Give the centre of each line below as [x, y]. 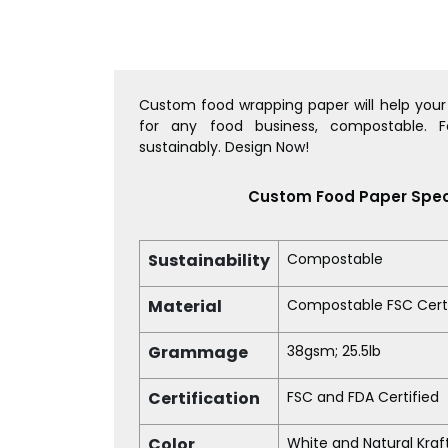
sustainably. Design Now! [224, 146]
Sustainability [209, 260]
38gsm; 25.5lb [334, 350]
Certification [204, 398]
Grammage [198, 352]
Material [185, 306]
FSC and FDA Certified [363, 396]
